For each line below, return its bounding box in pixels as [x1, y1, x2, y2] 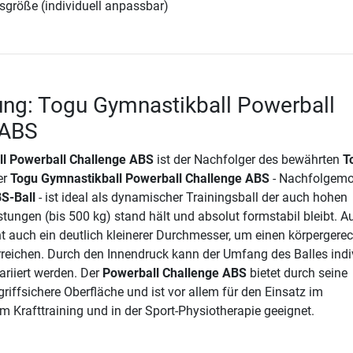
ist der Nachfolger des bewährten [153, 152, 343, 168]
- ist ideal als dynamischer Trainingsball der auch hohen [35, 190, 347, 206]
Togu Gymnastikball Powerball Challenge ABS [9, 171, 269, 187]
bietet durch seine [246, 266, 347, 281]
